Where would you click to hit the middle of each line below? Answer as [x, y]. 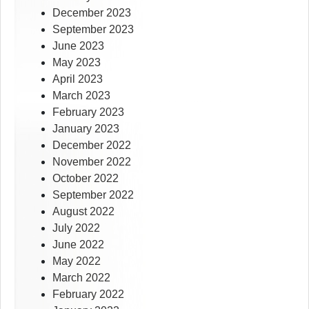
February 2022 [88, 295]
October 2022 [86, 179]
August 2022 [83, 212]
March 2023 [81, 96]
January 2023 [86, 129]
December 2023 [92, 13]
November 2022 [92, 162]
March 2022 [81, 278]
